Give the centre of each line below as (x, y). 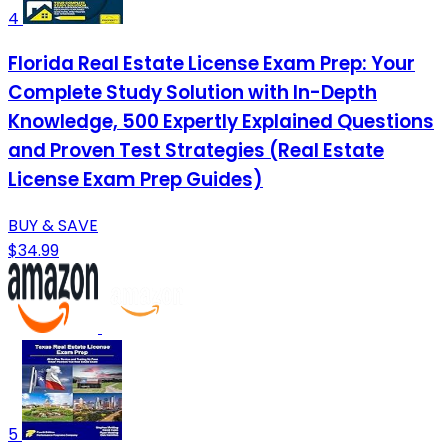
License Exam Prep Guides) (135, 180)
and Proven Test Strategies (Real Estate (196, 151)
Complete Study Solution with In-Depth (192, 93)
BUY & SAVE (53, 226)
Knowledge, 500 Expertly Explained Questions (221, 122)
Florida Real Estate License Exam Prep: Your (211, 64)
